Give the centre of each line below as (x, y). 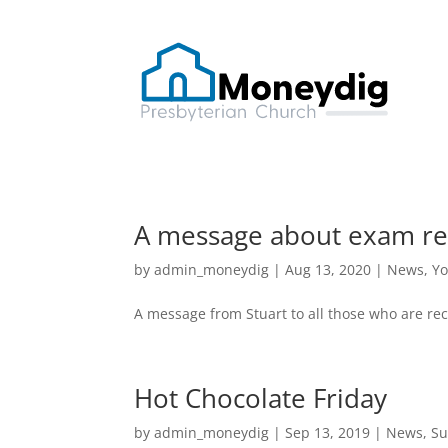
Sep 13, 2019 (328, 432)
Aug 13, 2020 (328, 269)
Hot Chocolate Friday (261, 398)
